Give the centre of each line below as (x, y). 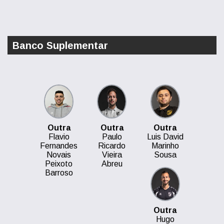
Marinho (165, 146)
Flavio (59, 137)
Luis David (165, 137)
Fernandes (59, 146)
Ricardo (112, 146)
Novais (59, 155)
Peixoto (59, 164)
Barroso (59, 173)
